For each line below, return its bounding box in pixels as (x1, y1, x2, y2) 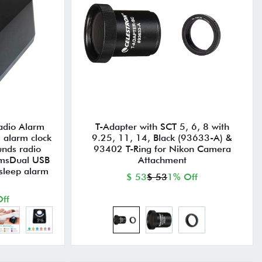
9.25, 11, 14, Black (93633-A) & (92, 132, 233, 144)
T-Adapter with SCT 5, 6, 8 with (95, 121, 229, 133)
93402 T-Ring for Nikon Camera (93, 143, 231, 155)
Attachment (137, 154, 187, 166)
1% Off (167, 171, 198, 183)
